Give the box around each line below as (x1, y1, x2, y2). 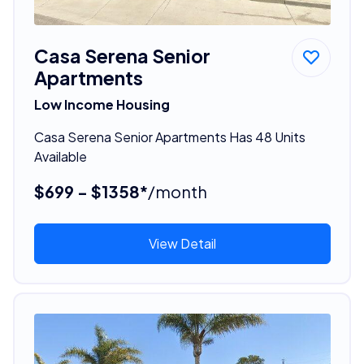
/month (147, 180, 207, 201)
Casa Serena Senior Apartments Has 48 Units (33, 128, 305, 145)
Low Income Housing (33, 95, 170, 113)
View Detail (148, 234, 216, 252)
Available (33, 147, 87, 165)
